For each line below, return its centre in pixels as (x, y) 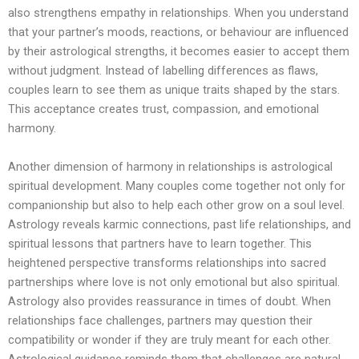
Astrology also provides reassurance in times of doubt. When (169, 301)
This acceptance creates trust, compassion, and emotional (163, 109)
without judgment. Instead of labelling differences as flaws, (163, 71)
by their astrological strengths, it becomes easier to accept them (179, 52)
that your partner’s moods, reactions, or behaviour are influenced (178, 32)
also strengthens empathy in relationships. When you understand (178, 13)
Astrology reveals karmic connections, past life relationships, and (179, 224)
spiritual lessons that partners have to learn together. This (160, 243)
